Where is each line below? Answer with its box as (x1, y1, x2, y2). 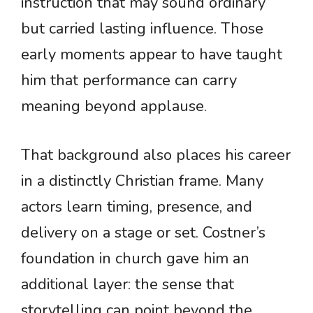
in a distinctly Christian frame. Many (21, 170, 263, 192)
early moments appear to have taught (21, 44, 282, 66)
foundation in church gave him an (21, 248, 249, 270)
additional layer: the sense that (21, 274, 234, 296)
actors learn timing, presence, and (21, 196, 252, 218)
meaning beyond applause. (21, 96, 207, 117)
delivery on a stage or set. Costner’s (21, 222, 265, 244)
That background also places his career (21, 145, 291, 166)
